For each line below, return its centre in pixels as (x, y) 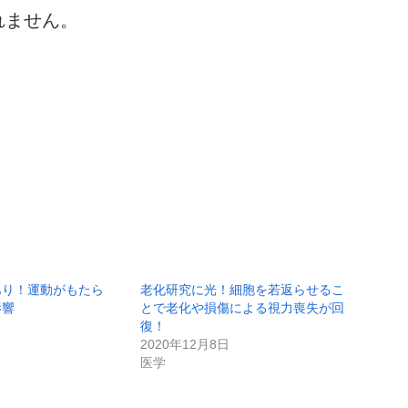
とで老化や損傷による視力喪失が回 (242, 307)
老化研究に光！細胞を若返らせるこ (242, 289)
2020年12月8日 (185, 344)
